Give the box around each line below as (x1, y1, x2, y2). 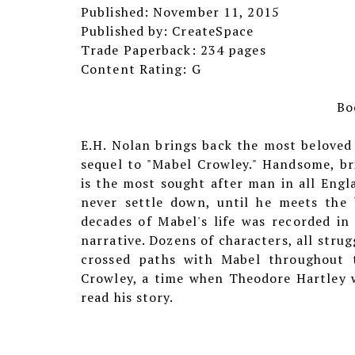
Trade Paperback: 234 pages (81, 41, 266, 59)
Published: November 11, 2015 (81, 3, 280, 21)
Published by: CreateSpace (81, 22, 254, 40)
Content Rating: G (81, 60, 201, 78)
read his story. (81, 288, 174, 306)
